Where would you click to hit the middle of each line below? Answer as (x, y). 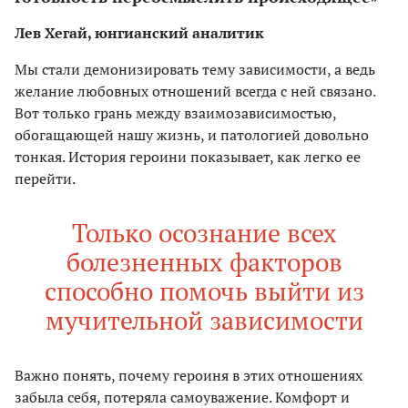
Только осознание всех (204, 232)
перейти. (45, 178)
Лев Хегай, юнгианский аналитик (139, 32)
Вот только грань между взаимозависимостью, (175, 112)
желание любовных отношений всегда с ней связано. (195, 91)
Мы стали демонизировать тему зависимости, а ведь (195, 69)
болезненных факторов (204, 261)
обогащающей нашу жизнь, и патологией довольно (192, 134)
